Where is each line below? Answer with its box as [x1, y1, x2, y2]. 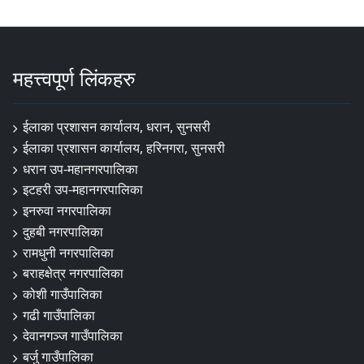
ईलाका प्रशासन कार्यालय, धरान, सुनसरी [23, 118, 210, 136]
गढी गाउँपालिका [23, 305, 95, 324]
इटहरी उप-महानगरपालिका [23, 180, 143, 199]
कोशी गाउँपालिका [23, 284, 102, 303]
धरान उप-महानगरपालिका [23, 159, 138, 178]
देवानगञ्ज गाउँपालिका [23, 327, 123, 345]
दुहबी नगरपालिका [23, 222, 103, 240]
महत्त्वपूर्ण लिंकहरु [13, 64, 136, 93]
